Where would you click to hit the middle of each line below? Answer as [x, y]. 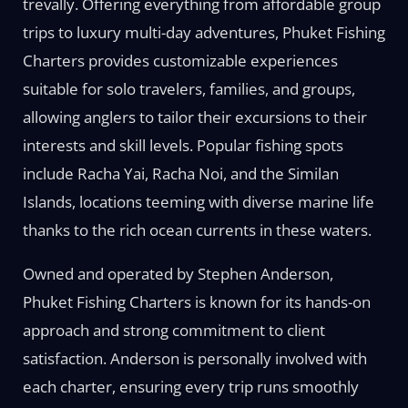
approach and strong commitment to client [173, 330]
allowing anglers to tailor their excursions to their [194, 117]
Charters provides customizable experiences [180, 61]
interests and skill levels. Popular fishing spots [183, 145]
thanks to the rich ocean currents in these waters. [197, 230]
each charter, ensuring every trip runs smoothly [190, 387]
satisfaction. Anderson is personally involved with [194, 358]
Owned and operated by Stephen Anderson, [178, 274]
